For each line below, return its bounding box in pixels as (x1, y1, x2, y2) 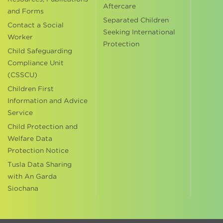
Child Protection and (7, 123, 78, 130)
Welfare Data (7, 135, 52, 142)
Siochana (7, 185, 38, 192)
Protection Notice (7, 147, 69, 154)
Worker (7, 33, 33, 41)
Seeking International (103, 28, 175, 36)
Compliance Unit (7, 59, 64, 67)
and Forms (7, 7, 44, 15)
